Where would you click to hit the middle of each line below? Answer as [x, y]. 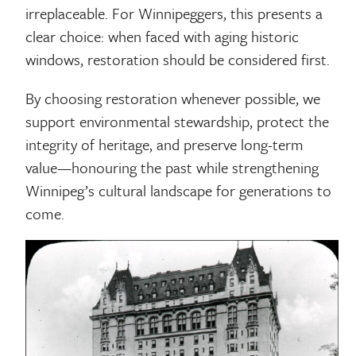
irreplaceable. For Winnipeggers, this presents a [174, 14]
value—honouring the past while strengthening [172, 167]
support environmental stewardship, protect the [178, 121]
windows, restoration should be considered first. [178, 60]
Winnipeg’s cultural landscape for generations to [179, 190]
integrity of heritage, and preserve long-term [165, 144]
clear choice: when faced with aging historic [163, 37]
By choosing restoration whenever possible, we [173, 98]
